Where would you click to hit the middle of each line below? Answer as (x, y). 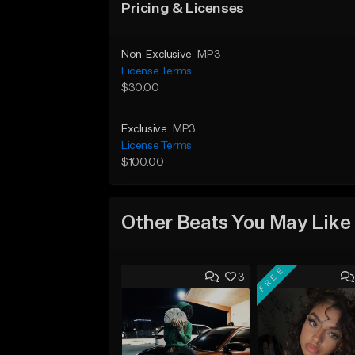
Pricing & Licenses (183, 9)
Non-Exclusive (157, 55)
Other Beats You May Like (236, 223)
